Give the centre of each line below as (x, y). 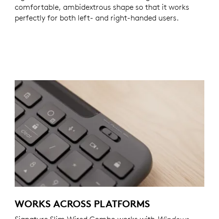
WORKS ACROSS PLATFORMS (82, 204)
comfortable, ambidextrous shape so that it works (102, 7)
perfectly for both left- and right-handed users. (97, 17)
